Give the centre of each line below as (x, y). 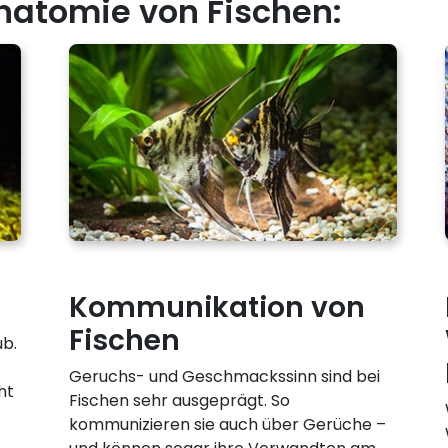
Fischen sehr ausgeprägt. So (179, 401)
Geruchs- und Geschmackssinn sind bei (224, 377)
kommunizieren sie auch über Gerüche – (227, 425)
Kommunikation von (216, 308)
